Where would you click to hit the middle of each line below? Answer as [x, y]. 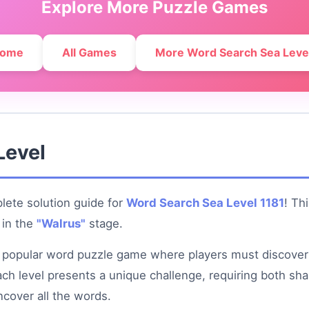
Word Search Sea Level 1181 [205, 203]
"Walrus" [61, 223]
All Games [89, 52]
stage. [104, 223]
